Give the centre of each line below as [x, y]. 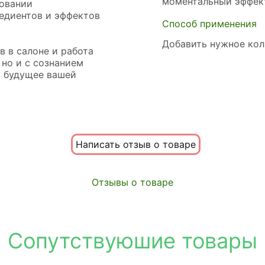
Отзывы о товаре [132, 182]
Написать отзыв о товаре [135, 145]
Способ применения [209, 23]
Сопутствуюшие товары [132, 241]
